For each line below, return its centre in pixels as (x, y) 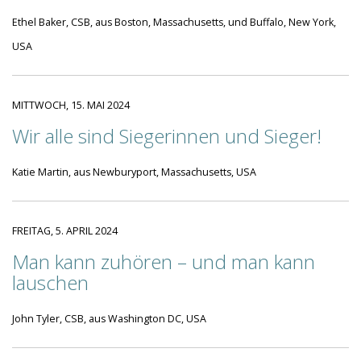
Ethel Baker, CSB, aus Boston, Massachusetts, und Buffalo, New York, (174, 22)
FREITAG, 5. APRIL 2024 (65, 231)
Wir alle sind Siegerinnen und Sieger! (167, 136)
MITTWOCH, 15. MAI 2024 (71, 105)
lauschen (50, 282)
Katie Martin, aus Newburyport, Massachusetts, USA (134, 172)
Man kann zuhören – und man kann (164, 261)
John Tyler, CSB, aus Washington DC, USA (109, 319)
